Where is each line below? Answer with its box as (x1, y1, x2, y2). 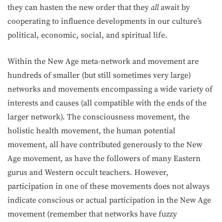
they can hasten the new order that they (7, 2, 151, 12)
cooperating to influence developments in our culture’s (7, 16, 202, 26)
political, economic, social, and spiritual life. (7, 30, 167, 40)
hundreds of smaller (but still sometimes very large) (7, 70, 191, 80)
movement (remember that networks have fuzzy (7, 209, 177, 219)
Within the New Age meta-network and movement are (7, 56, 199, 66)
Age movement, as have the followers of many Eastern (7, 154, 201, 164)
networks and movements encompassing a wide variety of (7, 84, 213, 94)
